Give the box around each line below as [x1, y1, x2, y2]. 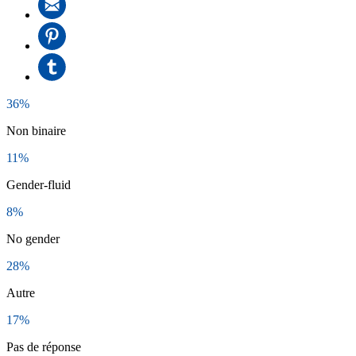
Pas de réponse [6, 339, 81, 354]
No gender [6, 231, 60, 246]
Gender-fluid [6, 177, 71, 192]
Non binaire [6, 123, 66, 137]
